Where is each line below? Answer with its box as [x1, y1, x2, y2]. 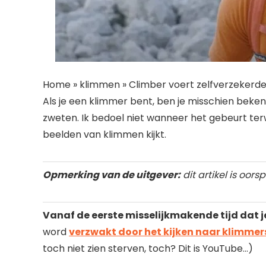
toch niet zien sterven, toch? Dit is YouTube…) [43, 242, 253, 256]
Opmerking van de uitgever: [43, 168, 180, 182]
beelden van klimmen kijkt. [43, 128, 166, 142]
